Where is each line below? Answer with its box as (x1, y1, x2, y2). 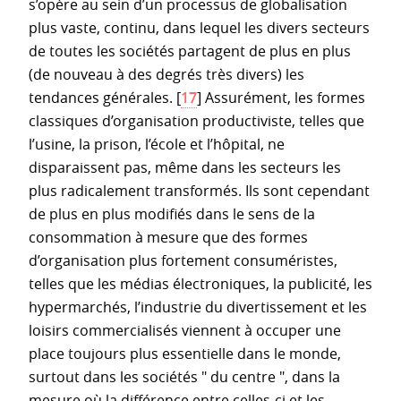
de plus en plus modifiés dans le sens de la (29, 203, 315, 224)
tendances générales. (29, 87, 173, 107)
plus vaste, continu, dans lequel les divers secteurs (29, 17, 370, 38)
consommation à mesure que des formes (29, 226, 308, 247)
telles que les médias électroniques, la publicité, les (29, 273, 372, 294)
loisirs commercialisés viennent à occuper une (29, 320, 341, 340)
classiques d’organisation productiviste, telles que (29, 110, 364, 131)
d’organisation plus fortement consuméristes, (29, 250, 337, 270)
